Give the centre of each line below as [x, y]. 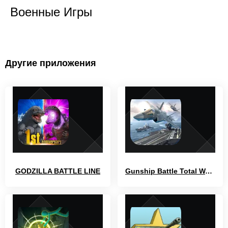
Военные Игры [51, 12]
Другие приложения [51, 63]
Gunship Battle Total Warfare [209, 171]
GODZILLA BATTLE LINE [58, 171]
